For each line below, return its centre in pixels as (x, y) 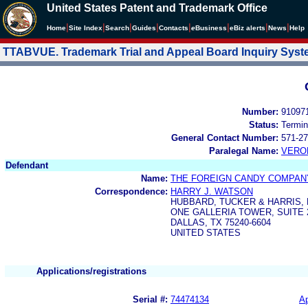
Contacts (174, 28)
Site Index (86, 28)
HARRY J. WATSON (212, 191)
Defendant (27, 165)
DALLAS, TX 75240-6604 (221, 222)
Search (117, 28)
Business (211, 28)
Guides (144, 28)
